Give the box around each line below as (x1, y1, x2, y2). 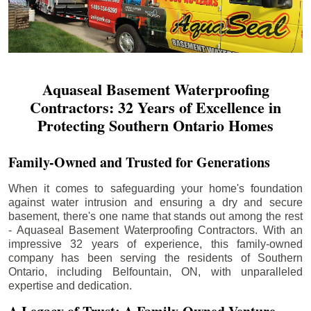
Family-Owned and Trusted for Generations (8, 151, 270, 172)
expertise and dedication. (8, 279, 132, 292)
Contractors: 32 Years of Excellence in (30, 95, 281, 119)
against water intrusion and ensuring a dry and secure (8, 196, 303, 208)
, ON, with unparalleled (168, 265, 303, 278)
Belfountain (112, 265, 169, 278)
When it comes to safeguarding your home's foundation (8, 182, 303, 194)
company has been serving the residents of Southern (8, 251, 303, 264)
